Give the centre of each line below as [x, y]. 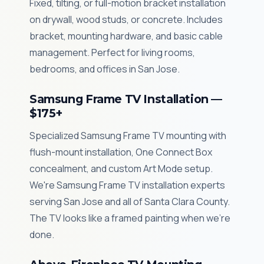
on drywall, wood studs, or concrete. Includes [126, 19]
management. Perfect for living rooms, [112, 52]
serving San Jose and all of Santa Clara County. [130, 202]
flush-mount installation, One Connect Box [121, 152]
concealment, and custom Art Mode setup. [121, 169]
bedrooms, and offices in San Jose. [105, 69]
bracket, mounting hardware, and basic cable [126, 36]
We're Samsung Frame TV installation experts [127, 185]
